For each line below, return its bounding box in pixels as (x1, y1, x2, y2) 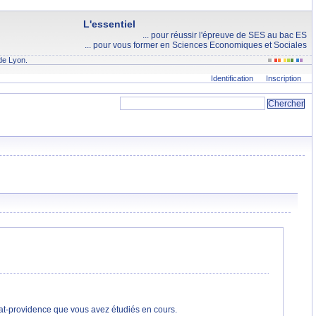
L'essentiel (83, 18, 135, 30)
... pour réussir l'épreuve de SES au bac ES (142, 31, 307, 39)
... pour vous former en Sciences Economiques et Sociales (85, 41, 307, 49)
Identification (211, 74, 253, 83)
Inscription (266, 74, 301, 83)
